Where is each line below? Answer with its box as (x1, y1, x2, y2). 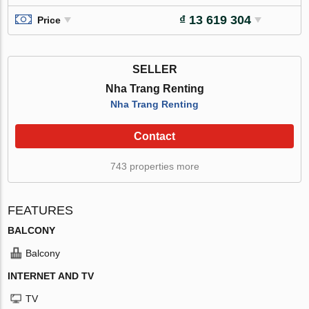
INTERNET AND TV (8, 270, 94, 281)
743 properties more (110, 160, 199, 172)
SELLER (132, 63, 177, 75)
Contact (134, 130, 175, 142)
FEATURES (8, 203, 74, 217)
